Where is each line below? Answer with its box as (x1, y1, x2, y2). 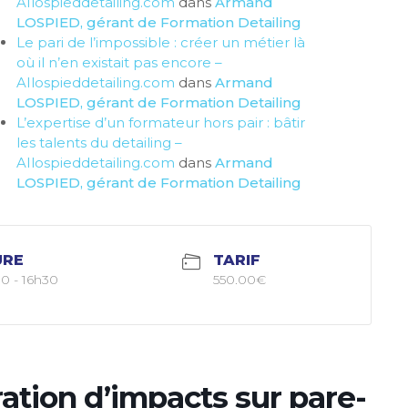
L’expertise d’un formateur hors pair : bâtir (16, 114, 305, 131)
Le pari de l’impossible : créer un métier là (16, 34, 305, 51)
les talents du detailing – (16, 134, 182, 151)
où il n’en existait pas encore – (16, 54, 222, 71)
